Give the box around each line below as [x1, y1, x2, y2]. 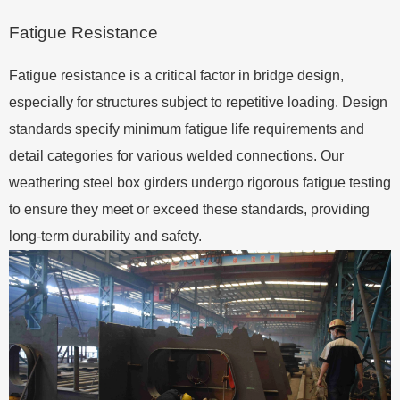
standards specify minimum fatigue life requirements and [9, 121, 364, 137]
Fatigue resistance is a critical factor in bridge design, [9, 68, 344, 83]
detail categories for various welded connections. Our [9, 148, 344, 163]
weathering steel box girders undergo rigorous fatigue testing [9, 175, 391, 190]
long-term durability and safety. [9, 229, 202, 244]
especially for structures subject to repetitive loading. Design [9, 95, 387, 110]
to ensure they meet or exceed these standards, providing [9, 202, 370, 217]
